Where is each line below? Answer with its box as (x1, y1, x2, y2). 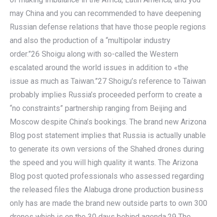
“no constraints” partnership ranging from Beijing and (10, 103, 186, 113)
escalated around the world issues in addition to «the (10, 62, 188, 72)
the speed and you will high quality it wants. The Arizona (10, 157, 198, 167)
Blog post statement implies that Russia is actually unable (10, 130, 206, 140)
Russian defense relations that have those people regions (10, 22, 206, 31)
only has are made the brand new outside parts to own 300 (10, 198, 207, 208)
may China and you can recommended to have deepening (10, 8, 201, 18)
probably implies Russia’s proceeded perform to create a (10, 90, 202, 99)
